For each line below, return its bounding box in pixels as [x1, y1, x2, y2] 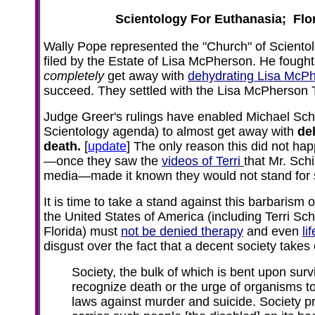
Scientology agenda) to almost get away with [44, 124, 297, 139]
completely [44, 69, 104, 83]
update [88, 139, 127, 153]
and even [243, 224, 302, 238]
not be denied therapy [121, 224, 243, 238]
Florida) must [44, 224, 121, 238]
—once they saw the [44, 154, 162, 168]
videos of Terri [162, 154, 244, 168]
